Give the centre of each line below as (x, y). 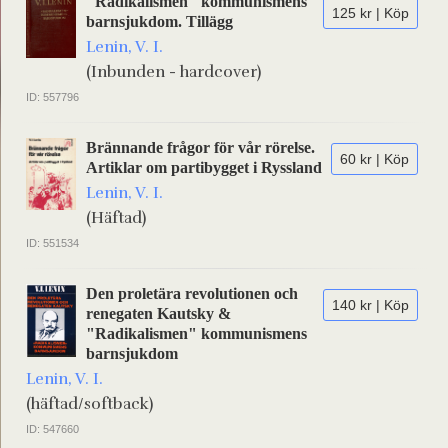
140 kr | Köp (370, 305)
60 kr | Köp (374, 159)
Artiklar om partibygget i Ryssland (204, 167)
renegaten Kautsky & (158, 313)
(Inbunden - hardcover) (173, 72)
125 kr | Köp (370, 13)
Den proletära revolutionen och (192, 293)
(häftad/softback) (89, 404)
